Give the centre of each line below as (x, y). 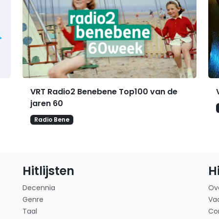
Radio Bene (52, 119)
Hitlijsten (48, 171)
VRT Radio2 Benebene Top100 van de (104, 91)
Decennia (39, 187)
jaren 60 (47, 103)
